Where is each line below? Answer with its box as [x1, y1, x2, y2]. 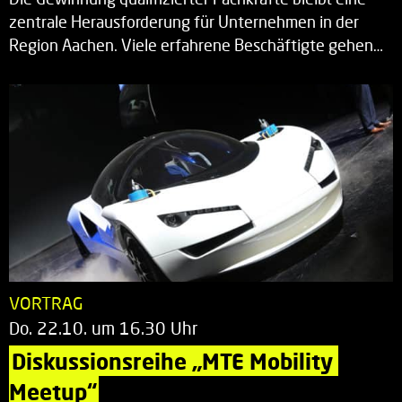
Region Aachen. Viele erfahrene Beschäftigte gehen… [9, 35, 383, 55]
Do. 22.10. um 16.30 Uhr [9, 317, 198, 338]
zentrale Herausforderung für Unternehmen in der [9, 12, 359, 31]
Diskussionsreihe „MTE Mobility [12, 347, 338, 374]
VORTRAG [9, 292, 83, 313]
